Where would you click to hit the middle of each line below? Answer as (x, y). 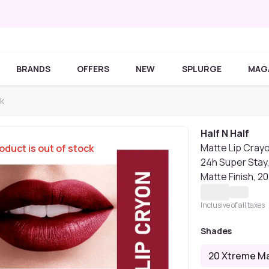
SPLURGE (201, 68)
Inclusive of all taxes (233, 205)
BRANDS (34, 68)
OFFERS (93, 68)
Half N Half (225, 133)
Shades (216, 231)
